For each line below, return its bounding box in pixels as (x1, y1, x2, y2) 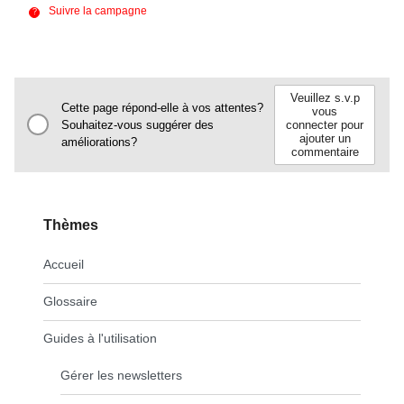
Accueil (43, 256, 84, 271)
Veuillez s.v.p (289, 90, 360, 105)
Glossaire (43, 293, 97, 308)
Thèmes (43, 216, 98, 233)
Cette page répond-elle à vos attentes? (61, 100, 263, 115)
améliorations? (61, 134, 137, 149)
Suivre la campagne (49, 5, 147, 18)
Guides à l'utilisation (43, 330, 157, 345)
